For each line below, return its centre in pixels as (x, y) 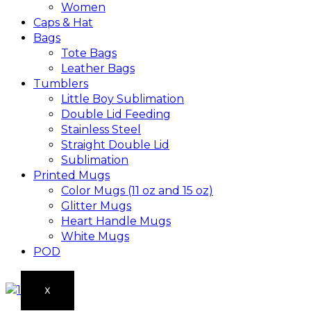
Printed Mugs (72, 175)
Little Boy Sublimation (123, 99)
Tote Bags (89, 53)
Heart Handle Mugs (116, 221)
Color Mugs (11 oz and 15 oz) (137, 190)
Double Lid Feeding (116, 114)
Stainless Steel (101, 129)
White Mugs (95, 236)
